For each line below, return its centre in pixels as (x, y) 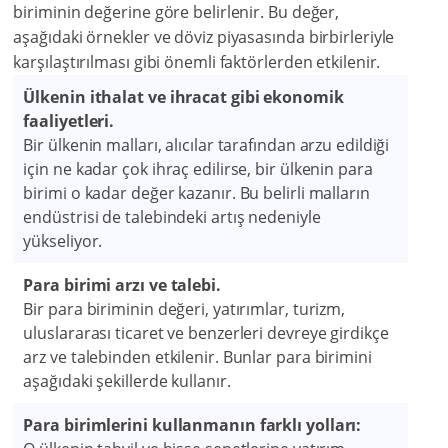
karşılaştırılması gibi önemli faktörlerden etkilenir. (197, 62)
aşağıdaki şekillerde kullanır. (127, 381)
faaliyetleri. (69, 121)
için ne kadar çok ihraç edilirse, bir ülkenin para (198, 169)
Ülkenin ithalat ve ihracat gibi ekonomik (183, 97)
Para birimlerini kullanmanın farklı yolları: (192, 425)
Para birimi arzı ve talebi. (122, 285)
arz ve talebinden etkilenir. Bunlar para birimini (197, 357)
